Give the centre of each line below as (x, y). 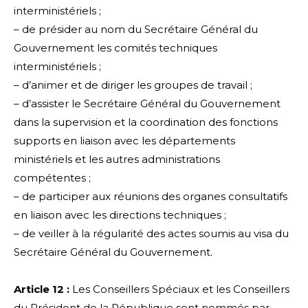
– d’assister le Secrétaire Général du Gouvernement (147, 104)
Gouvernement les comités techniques (115, 48)
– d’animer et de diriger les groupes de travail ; (133, 85)
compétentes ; (52, 178)
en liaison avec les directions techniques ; (120, 215)
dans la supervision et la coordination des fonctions (146, 122)
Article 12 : (42, 289)
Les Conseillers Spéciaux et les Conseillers (179, 289)
